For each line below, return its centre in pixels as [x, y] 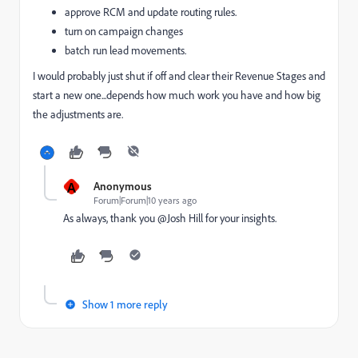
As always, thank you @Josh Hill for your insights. [170, 218]
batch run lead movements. [125, 50]
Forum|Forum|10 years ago [145, 200]
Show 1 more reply [125, 304]
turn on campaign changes [124, 31]
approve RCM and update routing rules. [151, 12]
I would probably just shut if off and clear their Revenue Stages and [179, 76]
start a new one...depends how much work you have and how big [177, 95]
